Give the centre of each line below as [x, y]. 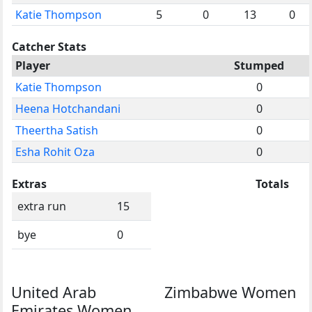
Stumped [259, 65]
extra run [42, 206]
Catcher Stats [49, 46]
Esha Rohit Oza [55, 151]
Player [33, 65]
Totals [272, 184]
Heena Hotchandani [68, 108]
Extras [29, 184]
